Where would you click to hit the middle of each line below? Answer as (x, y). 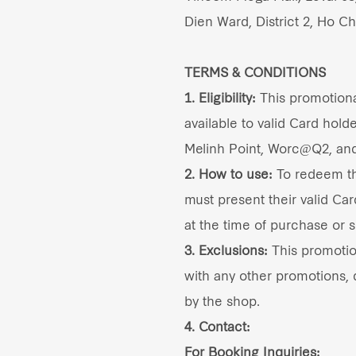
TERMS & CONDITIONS (255, 71)
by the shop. (222, 300)
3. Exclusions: (226, 249)
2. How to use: (228, 173)
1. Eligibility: (220, 97)
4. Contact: (217, 325)
